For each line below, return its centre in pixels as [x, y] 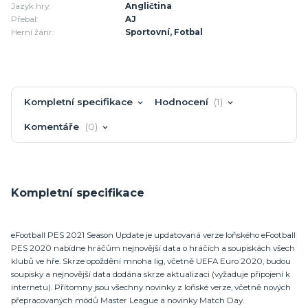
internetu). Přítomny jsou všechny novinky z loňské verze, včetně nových [151, 287]
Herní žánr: [32, 32]
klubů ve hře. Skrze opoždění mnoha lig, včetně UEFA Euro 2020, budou [151, 261]
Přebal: [24, 19]
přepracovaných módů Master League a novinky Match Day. [128, 300]
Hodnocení [183, 101]
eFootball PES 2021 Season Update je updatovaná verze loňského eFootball [153, 235]
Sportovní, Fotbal [164, 32]
